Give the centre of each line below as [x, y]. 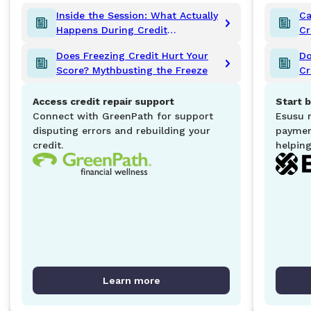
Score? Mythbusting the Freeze [132, 70]
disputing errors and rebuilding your [121, 131]
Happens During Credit [112, 30]
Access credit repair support [103, 102]
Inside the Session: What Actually [137, 16]
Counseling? [86, 45]
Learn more [131, 281]
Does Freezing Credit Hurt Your [132, 56]
